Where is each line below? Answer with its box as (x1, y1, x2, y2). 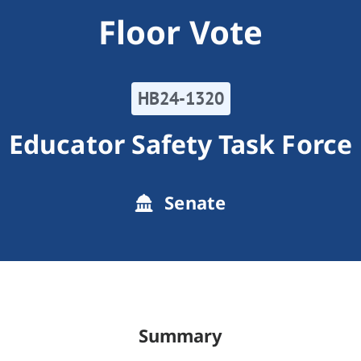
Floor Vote (98, 10, 263, 55)
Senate (160, 190, 226, 215)
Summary (138, 323, 223, 348)
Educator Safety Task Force (9, 127, 352, 162)
